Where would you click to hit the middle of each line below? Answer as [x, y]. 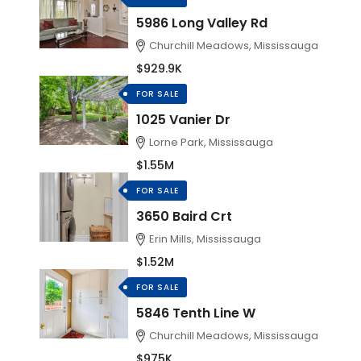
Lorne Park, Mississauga [212, 142]
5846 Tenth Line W [196, 313]
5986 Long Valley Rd [202, 23]
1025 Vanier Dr [183, 119]
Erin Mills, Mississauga [205, 239]
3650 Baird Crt [184, 216]
